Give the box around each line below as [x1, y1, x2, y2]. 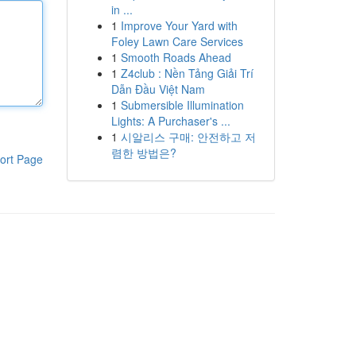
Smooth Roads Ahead [120, 49, 231, 65]
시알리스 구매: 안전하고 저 [120, 129, 256, 145]
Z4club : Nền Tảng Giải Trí [120, 65, 253, 81]
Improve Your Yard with [120, 17, 238, 33]
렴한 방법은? [110, 145, 176, 161]
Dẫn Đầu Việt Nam [110, 81, 205, 97]
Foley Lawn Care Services [110, 33, 243, 49]
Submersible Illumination [120, 97, 244, 113]
